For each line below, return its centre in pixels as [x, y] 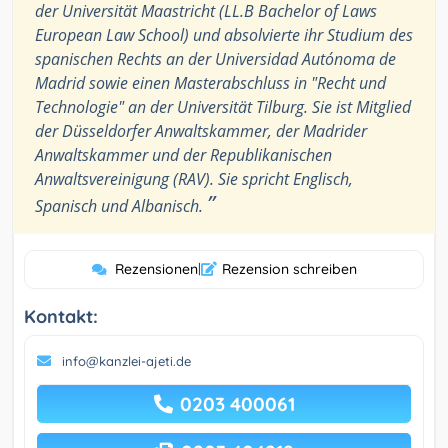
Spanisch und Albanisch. [121, 206]
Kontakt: [61, 317]
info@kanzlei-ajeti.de [126, 361]
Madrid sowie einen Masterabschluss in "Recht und [210, 83]
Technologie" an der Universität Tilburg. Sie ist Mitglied [223, 107]
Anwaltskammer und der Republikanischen [183, 155]
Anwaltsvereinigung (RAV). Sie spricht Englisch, [194, 179]
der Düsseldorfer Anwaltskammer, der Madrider [201, 131]
